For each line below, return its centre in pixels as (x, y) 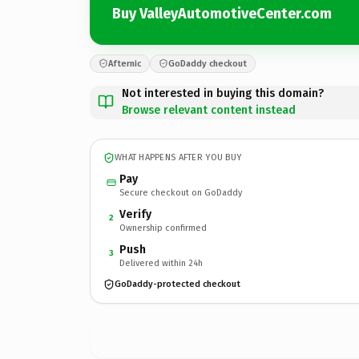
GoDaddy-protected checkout (177, 284)
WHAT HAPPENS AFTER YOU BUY (178, 157)
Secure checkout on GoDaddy (181, 192)
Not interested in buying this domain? (223, 93)
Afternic (125, 63)
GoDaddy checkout (208, 63)
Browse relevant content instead (209, 110)
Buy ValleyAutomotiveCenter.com (222, 14)
